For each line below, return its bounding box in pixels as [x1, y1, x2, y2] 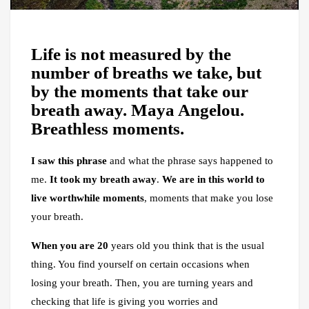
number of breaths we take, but [31, 63, 261, 82]
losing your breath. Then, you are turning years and [31, 277, 253, 289]
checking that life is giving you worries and [31, 296, 218, 308]
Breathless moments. [31, 119, 184, 138]
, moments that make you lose [144, 192, 273, 204]
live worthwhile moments [31, 192, 144, 204]
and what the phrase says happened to [107, 155, 273, 167]
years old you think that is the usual [108, 240, 264, 252]
